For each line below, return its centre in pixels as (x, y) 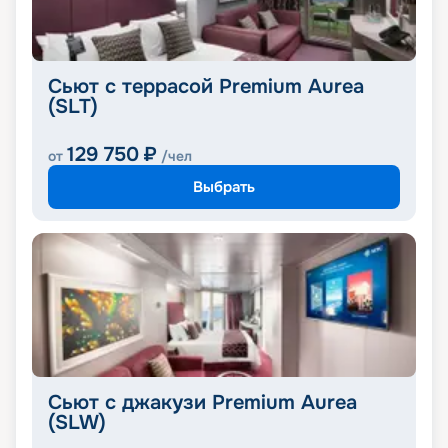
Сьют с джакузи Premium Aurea (202, 403)
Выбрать (224, 186)
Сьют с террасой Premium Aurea (206, 87)
